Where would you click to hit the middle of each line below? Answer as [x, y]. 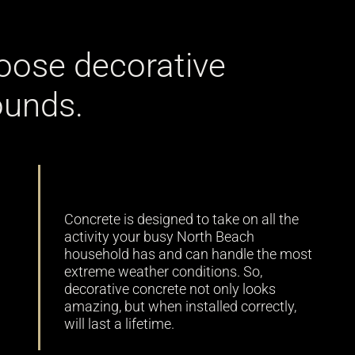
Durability [115, 180]
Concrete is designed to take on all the [181, 220]
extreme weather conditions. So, [163, 272]
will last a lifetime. [119, 324]
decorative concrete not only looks [170, 290]
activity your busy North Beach [159, 237]
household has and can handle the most [188, 255]
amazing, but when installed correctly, [180, 307]
